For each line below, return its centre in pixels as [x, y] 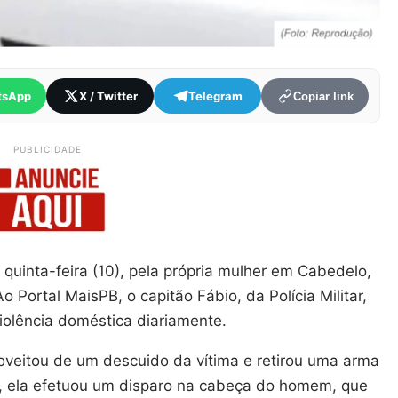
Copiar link [323, 96]
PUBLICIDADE [47, 150]
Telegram [216, 96]
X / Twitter [108, 96]
